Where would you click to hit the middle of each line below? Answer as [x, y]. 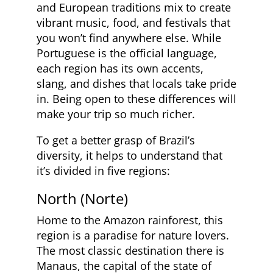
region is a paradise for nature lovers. [133, 235]
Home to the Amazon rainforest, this [130, 220]
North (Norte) [82, 198]
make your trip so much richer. [116, 114]
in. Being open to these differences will [136, 98]
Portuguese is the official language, [127, 53]
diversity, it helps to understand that [129, 155]
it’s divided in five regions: [103, 170]
